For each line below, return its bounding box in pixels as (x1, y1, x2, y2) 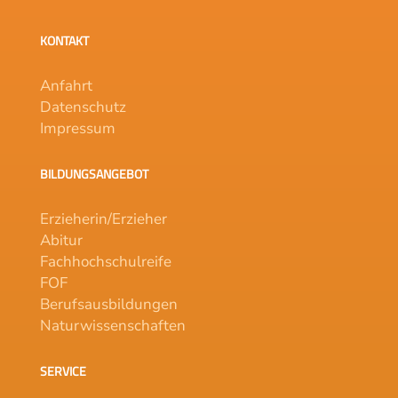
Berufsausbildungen (39, 293, 178, 314)
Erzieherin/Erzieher (39, 208, 167, 229)
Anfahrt (39, 75, 92, 96)
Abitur (39, 229, 83, 251)
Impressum (39, 117, 115, 139)
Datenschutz (39, 96, 126, 117)
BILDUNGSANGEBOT (39, 162, 148, 186)
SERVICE (39, 359, 86, 383)
